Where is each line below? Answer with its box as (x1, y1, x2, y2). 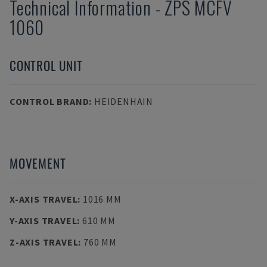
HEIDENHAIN (94, 95, 153, 107)
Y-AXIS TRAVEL (10, 215, 77, 226)
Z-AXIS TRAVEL (10, 236, 79, 248)
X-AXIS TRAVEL (10, 193, 78, 205)
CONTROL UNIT (10, 56, 83, 74)
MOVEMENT (10, 154, 66, 172)
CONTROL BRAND (10, 95, 89, 107)
